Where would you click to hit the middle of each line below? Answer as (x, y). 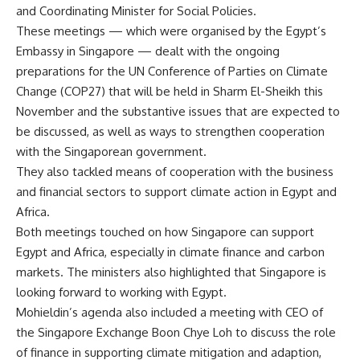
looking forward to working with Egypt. (121, 292)
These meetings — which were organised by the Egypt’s (171, 31)
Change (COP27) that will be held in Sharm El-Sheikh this (170, 91)
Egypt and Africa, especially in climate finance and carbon (170, 252)
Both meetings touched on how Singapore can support (165, 231)
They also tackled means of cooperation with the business (175, 171)
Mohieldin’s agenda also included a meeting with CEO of (170, 312)
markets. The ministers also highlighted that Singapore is (171, 272)
